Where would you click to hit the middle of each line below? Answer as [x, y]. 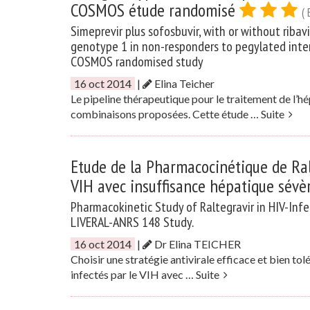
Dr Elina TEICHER [197, 244]
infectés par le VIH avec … [133, 274]
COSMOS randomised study [137, 62]
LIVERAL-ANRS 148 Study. [132, 222]
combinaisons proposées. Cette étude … [166, 114]
